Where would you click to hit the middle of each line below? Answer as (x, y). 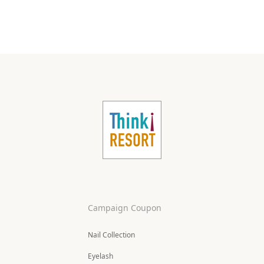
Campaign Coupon (125, 208)
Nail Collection (111, 235)
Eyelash (100, 256)
